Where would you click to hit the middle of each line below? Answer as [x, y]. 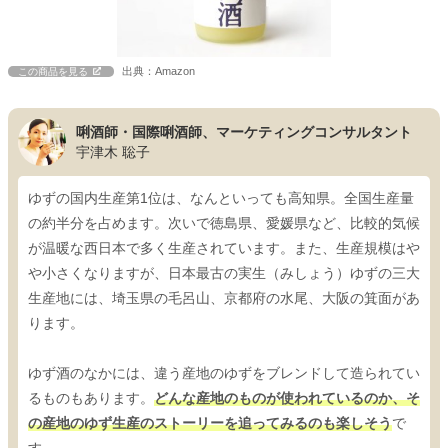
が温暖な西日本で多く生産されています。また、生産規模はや [224, 248]
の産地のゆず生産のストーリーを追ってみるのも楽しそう [210, 423]
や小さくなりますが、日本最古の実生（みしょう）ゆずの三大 [224, 273]
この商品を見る [53, 72]
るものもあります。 [91, 398]
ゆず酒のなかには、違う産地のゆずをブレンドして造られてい [224, 373]
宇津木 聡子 [113, 152]
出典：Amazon [158, 71]
